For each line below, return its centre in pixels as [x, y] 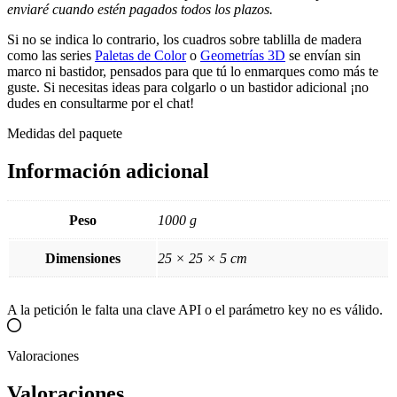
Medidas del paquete [65, 133]
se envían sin [323, 55]
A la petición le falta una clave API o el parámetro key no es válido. [195, 310]
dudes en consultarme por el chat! [102, 103]
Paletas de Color [140, 55]
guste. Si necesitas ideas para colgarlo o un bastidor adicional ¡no [188, 87]
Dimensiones [82, 259]
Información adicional [108, 171]
